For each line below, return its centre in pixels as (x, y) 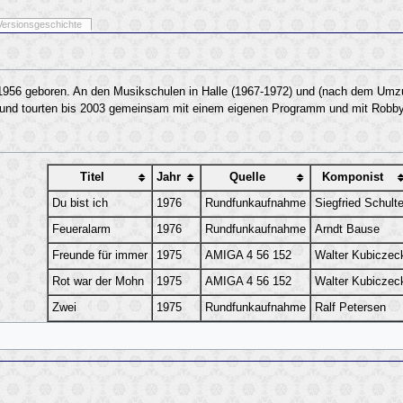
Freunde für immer (99, 255)
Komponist (353, 177)
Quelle (248, 177)
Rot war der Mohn (98, 281)
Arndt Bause (347, 229)
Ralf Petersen (350, 307)
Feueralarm (81, 229)
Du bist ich (80, 203)
